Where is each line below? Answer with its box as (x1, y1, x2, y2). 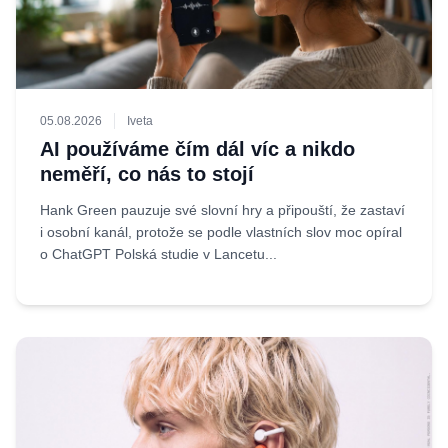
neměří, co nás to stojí (40, 163, 254, 185)
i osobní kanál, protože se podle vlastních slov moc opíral (40, 224, 402, 240)
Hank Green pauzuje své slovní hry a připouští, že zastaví (40, 202, 405, 218)
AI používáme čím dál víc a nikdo (40, 138, 355, 160)
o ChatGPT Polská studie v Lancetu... (40, 246, 277, 262)
